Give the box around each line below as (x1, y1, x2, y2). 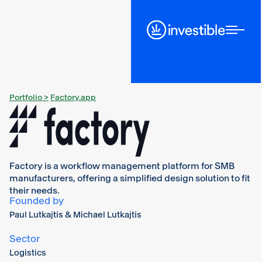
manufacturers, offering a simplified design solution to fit (9, 174, 250, 182)
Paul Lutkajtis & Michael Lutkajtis (9, 211, 142, 219)
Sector (9, 233, 40, 244)
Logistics (9, 248, 46, 257)
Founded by (9, 196, 64, 206)
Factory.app (50, 94, 96, 101)
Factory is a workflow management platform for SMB (9, 161, 235, 170)
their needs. (9, 186, 60, 195)
